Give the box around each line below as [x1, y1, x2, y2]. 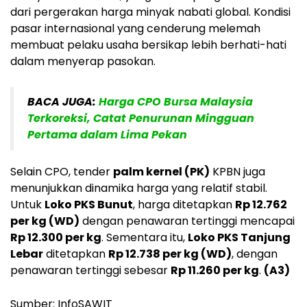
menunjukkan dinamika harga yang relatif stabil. [10, 180, 267, 196]
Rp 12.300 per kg [10, 229, 101, 245]
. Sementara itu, [101, 229, 188, 245]
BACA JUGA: [27, 93, 99, 110]
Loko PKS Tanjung [188, 229, 291, 245]
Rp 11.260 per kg [171, 262, 259, 278]
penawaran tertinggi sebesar [10, 262, 171, 278]
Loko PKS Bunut [45, 196, 133, 212]
